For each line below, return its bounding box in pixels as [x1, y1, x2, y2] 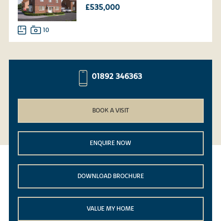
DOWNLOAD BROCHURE [77, 172, 144, 180]
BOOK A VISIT [92, 106, 129, 114]
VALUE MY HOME [87, 205, 134, 213]
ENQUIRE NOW [90, 139, 131, 147]
